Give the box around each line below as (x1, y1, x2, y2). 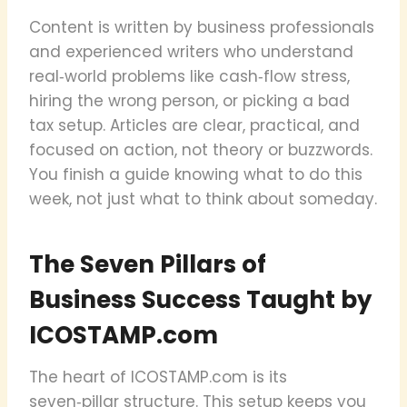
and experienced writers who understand (29, 40, 353, 63)
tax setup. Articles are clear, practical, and (29, 114, 360, 136)
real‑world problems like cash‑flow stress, (29, 65, 350, 87)
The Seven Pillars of (29, 247, 266, 281)
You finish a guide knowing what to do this (29, 163, 362, 185)
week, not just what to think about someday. (29, 187, 377, 210)
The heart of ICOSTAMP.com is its (29, 365, 287, 388)
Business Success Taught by (29, 283, 372, 316)
